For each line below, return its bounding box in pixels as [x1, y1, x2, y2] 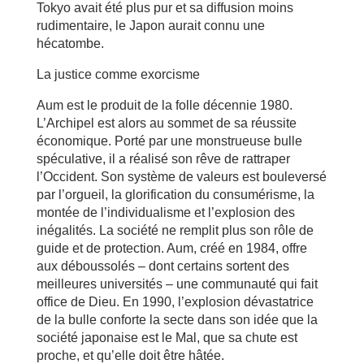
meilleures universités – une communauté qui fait [36, 276, 318, 291]
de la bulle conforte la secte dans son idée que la [36, 312, 318, 327]
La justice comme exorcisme [36, 67, 200, 81]
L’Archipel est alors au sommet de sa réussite [36, 115, 297, 130]
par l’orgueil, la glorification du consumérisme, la [36, 187, 314, 201]
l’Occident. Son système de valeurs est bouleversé [36, 169, 327, 184]
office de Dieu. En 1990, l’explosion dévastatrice [36, 294, 314, 309]
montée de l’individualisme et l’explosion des [36, 205, 295, 219]
